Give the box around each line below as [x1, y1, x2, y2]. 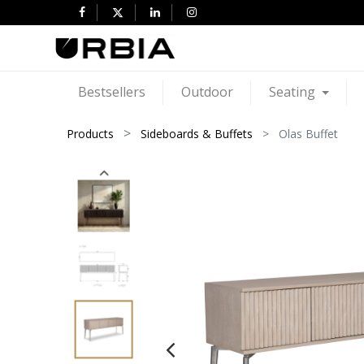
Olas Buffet [279, 125, 339, 141]
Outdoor [180, 83, 233, 102]
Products [67, 125, 115, 141]
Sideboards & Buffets [141, 125, 253, 141]
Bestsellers [77, 83, 145, 102]
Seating [268, 83, 315, 102]
